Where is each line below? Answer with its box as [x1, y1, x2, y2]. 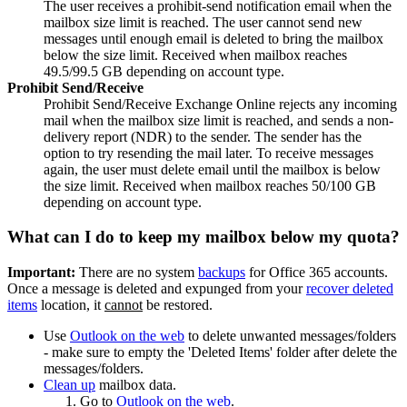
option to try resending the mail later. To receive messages [44, 144, 373, 161]
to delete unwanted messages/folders [184, 328, 396, 344]
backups [198, 264, 245, 281]
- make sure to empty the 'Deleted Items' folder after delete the [44, 344, 397, 361]
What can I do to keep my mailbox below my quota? [7, 227, 400, 247]
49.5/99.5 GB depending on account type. [44, 63, 284, 79]
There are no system [75, 264, 198, 281]
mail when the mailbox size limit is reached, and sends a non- [44, 112, 393, 128]
